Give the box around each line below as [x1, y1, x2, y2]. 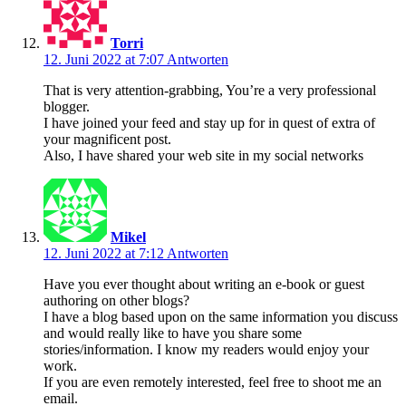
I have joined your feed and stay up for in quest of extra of [43, 114, 375, 130]
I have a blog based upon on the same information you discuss [43, 308, 398, 324]
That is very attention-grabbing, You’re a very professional [43, 82, 376, 98]
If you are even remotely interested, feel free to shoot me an [43, 373, 382, 390]
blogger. [43, 98, 90, 114]
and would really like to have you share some [43, 324, 302, 341]
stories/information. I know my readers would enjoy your [43, 341, 369, 357]
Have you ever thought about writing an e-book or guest [43, 275, 364, 292]
